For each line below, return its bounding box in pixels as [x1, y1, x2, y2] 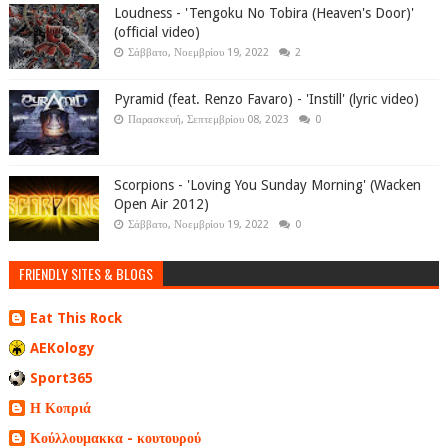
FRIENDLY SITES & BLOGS [18, 263, 153, 285]
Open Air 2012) [113, 196, 209, 213]
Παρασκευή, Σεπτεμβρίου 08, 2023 [127, 113, 289, 127]
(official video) [113, 24, 200, 41]
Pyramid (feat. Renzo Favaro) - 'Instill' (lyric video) [113, 91, 419, 108]
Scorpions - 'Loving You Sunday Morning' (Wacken [113, 177, 421, 194]
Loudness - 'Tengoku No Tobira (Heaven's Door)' [113, 5, 414, 22]
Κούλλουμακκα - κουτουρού [29, 429, 201, 446]
